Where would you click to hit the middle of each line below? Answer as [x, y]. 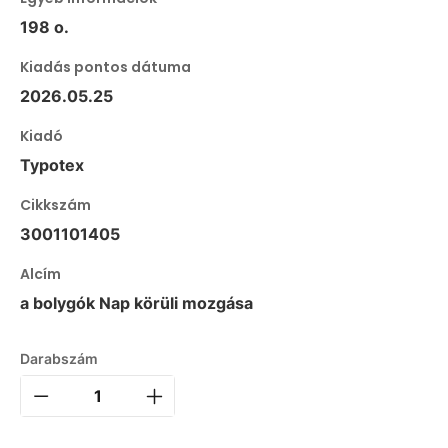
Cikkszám [55, 205]
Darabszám [59, 359]
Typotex [52, 165]
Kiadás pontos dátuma [105, 67]
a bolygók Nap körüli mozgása [136, 303]
